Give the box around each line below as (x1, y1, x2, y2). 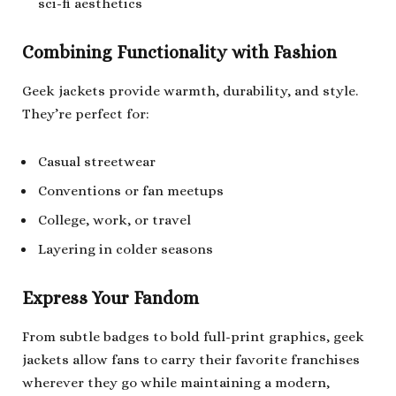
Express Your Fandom (22, 288, 199, 309)
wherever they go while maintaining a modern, (22, 375, 330, 392)
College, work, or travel (38, 212, 191, 229)
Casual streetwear (38, 154, 156, 171)
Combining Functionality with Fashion (22, 42, 337, 63)
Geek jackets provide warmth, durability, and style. (22, 83, 358, 100)
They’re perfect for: (22, 106, 149, 123)
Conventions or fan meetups (38, 183, 224, 200)
